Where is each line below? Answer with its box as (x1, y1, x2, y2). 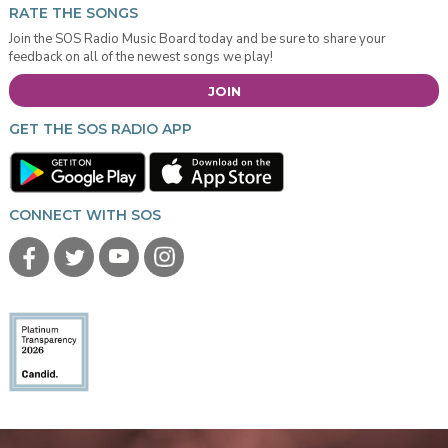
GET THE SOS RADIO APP (8, 120, 192, 139)
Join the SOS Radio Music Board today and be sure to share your (8, 29, 386, 48)
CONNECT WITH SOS (8, 206, 161, 225)
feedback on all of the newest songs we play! (8, 47, 273, 66)
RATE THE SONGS (8, 3, 138, 22)
